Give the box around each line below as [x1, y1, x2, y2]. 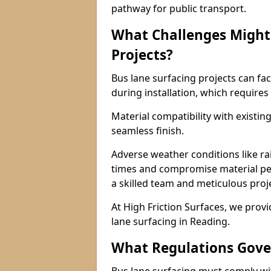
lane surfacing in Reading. [111, 215, 230, 228]
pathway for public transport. [111, 2, 246, 15]
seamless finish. [111, 124, 184, 137]
